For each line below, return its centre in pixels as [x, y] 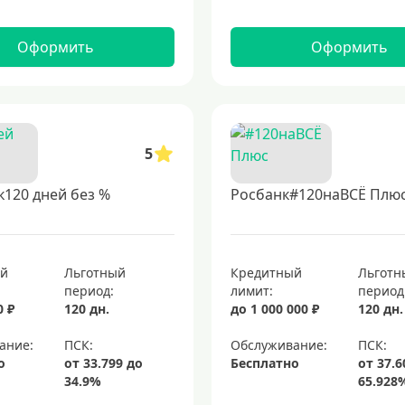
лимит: [251, 291]
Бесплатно [264, 363]
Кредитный [266, 273]
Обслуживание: [278, 345]
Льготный [95, 273]
